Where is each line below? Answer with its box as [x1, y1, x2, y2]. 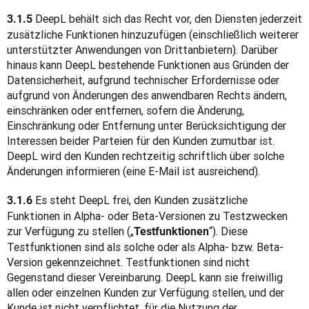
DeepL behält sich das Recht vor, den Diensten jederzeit [32, 12, 302, 26]
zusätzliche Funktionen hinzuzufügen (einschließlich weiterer [7, 28, 299, 41]
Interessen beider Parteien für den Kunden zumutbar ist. [7, 134, 275, 148]
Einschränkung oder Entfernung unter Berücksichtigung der [7, 119, 286, 132]
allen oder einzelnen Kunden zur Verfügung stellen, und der [7, 286, 284, 299]
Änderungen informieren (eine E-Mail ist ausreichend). [7, 164, 260, 178]
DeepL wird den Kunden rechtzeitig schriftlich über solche [7, 149, 284, 163]
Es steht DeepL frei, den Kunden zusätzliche [32, 193, 248, 207]
